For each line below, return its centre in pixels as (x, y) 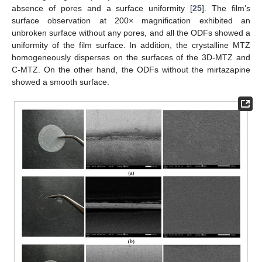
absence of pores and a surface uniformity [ (102, 8)
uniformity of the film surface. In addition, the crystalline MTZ (131, 45)
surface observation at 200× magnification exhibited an (131, 20)
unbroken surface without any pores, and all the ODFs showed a (131, 32)
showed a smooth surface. (61, 82)
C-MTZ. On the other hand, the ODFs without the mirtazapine (131, 69)
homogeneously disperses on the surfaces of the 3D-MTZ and (131, 57)
